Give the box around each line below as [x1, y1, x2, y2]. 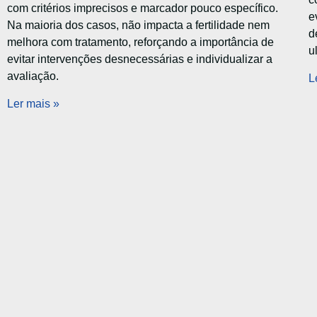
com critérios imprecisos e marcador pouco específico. [7, 2, 278, 15]
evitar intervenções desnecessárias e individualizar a [7, 53, 272, 66]
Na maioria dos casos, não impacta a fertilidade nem [7, 19, 270, 32]
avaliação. [7, 70, 59, 83]
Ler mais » [7, 97, 59, 110]
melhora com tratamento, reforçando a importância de [7, 36, 274, 49]
